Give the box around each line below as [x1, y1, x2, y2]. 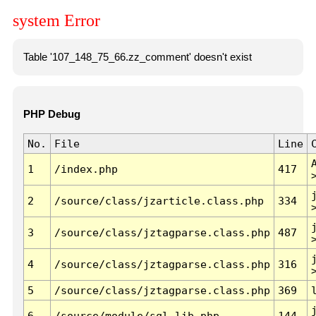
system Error [13, 11, 100, 30]
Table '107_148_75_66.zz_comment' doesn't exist [23, 51, 252, 63]
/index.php [54, 163, 118, 176]
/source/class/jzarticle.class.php [54, 195, 264, 207]
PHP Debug [23, 109, 80, 121]
